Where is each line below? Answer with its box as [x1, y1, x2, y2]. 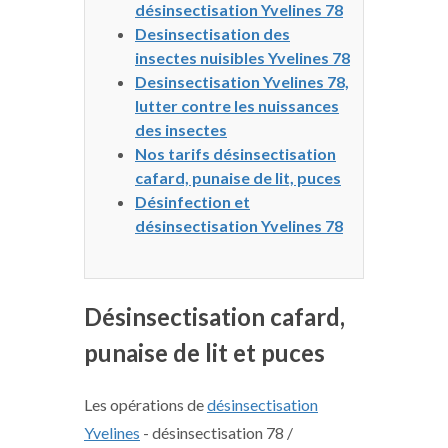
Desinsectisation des [135, 24, 290, 43]
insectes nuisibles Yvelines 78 [135, 48, 350, 67]
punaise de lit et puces [84, 338, 325, 367]
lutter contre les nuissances [135, 96, 339, 115]
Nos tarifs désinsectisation [135, 144, 336, 163]
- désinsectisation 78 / [140, 423, 293, 442]
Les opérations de [84, 395, 207, 414]
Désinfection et [135, 192, 250, 211]
